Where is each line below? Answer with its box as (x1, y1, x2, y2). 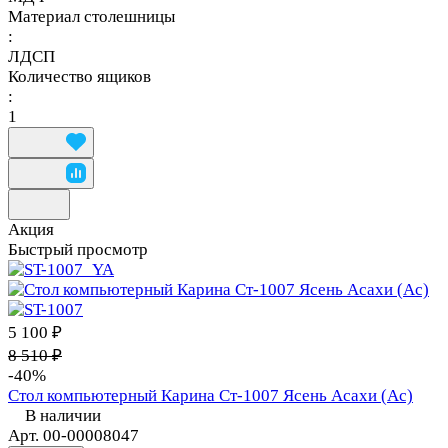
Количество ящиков (8, 67, 151, 87)
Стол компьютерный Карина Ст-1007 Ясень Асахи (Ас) (8, 386, 413, 406)
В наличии (25, 406, 101, 426)
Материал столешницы (8, 7, 175, 27)
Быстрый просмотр (8, 240, 148, 260)
